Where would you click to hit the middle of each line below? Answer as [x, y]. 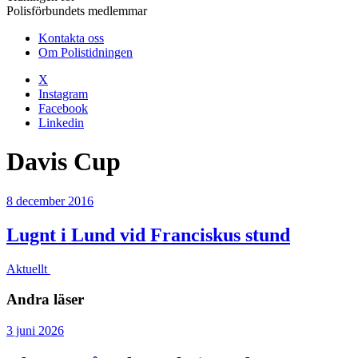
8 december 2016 [50, 201]
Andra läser [45, 300]
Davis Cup [64, 162]
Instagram [63, 94]
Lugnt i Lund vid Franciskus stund [148, 235]
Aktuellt [28, 268]
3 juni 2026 [35, 331]
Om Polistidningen [86, 52]
